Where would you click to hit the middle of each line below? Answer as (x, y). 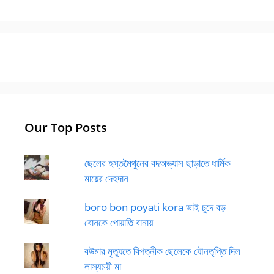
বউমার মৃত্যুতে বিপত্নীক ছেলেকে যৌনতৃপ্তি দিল (162, 251)
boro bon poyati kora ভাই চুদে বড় (155, 207)
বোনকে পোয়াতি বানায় (118, 222)
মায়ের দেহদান (106, 178)
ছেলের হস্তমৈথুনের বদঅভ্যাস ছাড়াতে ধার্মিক (157, 163)
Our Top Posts (66, 128)
